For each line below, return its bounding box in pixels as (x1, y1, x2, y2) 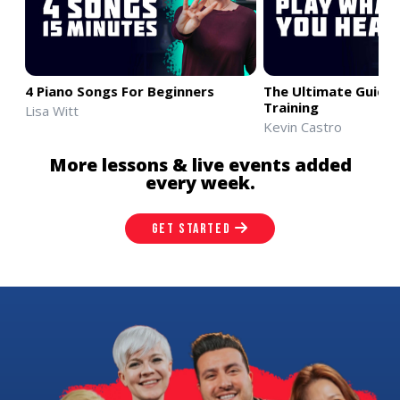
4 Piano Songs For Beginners (25, 81, 214, 100)
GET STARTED (151, 220, 235, 237)
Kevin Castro (262, 117, 342, 136)
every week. (145, 170, 255, 195)
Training (262, 97, 319, 116)
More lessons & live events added (48, 152, 352, 177)
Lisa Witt (25, 101, 79, 120)
